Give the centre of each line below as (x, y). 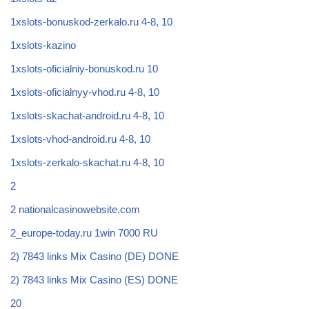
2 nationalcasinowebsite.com (75, 209)
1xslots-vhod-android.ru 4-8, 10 (80, 139)
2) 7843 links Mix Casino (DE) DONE (94, 256)
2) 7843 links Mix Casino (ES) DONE (94, 279)
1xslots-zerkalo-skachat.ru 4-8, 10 (87, 162)
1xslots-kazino (43, 45)
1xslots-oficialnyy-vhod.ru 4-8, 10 (85, 92)
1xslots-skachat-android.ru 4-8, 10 (87, 115)
